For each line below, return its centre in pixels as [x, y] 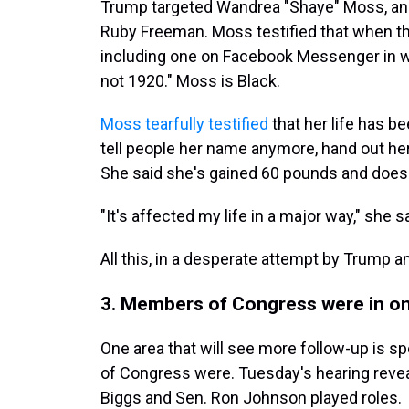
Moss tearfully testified [184, 124]
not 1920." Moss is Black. [190, 81]
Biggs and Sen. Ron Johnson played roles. [251, 398]
